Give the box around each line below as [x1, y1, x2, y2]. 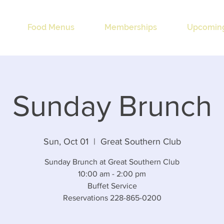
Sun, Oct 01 [43, 136, 88, 146]
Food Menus [27, 22, 74, 32]
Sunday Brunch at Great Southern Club [44, 157, 179, 166]
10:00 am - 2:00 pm [78, 169, 146, 178]
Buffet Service [87, 181, 137, 190]
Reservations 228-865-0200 [62, 193, 161, 202]
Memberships [104, 22, 157, 32]
